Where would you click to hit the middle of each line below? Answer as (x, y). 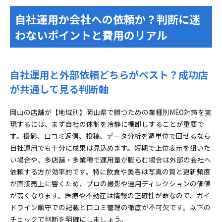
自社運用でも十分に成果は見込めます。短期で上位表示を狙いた (110, 148)
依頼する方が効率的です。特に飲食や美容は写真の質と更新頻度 (110, 171)
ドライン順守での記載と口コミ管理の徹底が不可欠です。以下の (110, 207)
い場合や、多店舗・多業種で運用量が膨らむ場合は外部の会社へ (111, 160)
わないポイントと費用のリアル (91, 35)
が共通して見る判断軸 (59, 89)
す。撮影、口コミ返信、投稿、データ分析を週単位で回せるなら (110, 136)
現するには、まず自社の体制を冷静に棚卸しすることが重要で (107, 124)
